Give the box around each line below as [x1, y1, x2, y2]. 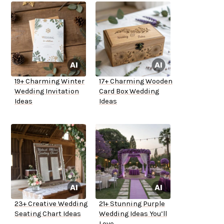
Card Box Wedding [99, 87, 159, 96]
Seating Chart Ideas [14, 209, 81, 218]
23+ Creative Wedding [14, 199, 87, 208]
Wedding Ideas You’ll [99, 209, 167, 218]
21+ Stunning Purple [99, 199, 165, 208]
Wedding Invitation [14, 87, 79, 96]
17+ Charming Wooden [99, 77, 172, 86]
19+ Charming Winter [14, 77, 84, 86]
